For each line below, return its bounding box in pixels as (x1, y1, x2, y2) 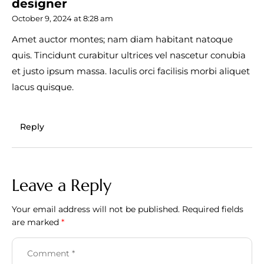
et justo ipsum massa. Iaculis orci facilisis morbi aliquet (12, 65, 250, 77)
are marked (12, 217, 61, 228)
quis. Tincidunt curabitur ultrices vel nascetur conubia (12, 49, 246, 61)
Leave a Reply (12, 175, 111, 196)
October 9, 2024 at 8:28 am (12, 13, 113, 23)
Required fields (182, 204, 243, 215)
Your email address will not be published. (12, 204, 180, 215)
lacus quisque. (12, 81, 74, 93)
